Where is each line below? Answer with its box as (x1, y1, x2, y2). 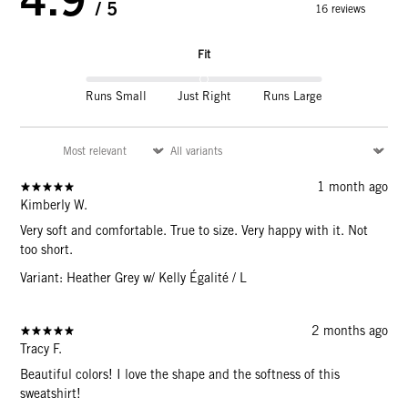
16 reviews (314, 2, 365, 16)
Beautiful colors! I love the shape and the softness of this (20, 367, 341, 382)
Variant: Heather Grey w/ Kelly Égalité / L (20, 270, 248, 286)
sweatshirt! (20, 386, 82, 402)
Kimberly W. (20, 198, 88, 213)
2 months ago (311, 323, 388, 339)
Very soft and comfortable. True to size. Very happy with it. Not (20, 223, 369, 239)
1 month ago (316, 179, 388, 195)
